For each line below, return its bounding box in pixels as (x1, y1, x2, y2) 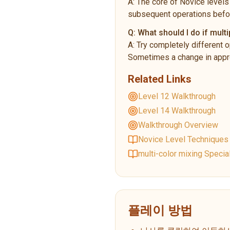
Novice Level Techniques (138, 134, 228, 144)
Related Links (128, 72, 191, 85)
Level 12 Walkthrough (138, 91, 216, 101)
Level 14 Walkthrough (138, 105, 216, 116)
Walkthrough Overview (138, 120, 218, 130)
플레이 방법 (128, 203, 193, 218)
